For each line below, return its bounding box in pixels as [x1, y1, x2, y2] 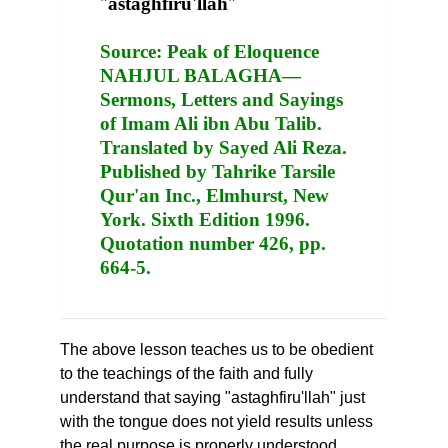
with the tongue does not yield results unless [60, 413, 373, 431]
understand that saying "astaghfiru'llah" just [60, 389, 365, 407]
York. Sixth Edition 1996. [100, 208, 310, 230]
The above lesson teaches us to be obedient [60, 341, 373, 359]
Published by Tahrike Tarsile [100, 160, 335, 182]
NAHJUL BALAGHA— [100, 64, 301, 86]
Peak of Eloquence [162, 40, 319, 62]
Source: [100, 40, 162, 62]
